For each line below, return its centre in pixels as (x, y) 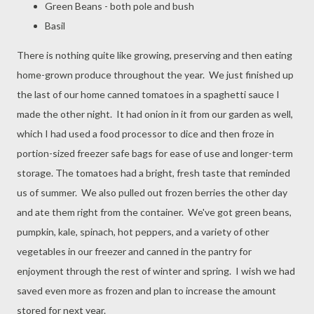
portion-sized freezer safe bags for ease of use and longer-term (155, 153)
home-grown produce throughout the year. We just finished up (155, 75)
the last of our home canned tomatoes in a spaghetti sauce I (148, 94)
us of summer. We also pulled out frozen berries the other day (152, 192)
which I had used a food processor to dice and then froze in (145, 134)
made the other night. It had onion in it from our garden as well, (155, 114)
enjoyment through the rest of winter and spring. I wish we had (156, 271)
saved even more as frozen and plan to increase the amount (146, 291)
